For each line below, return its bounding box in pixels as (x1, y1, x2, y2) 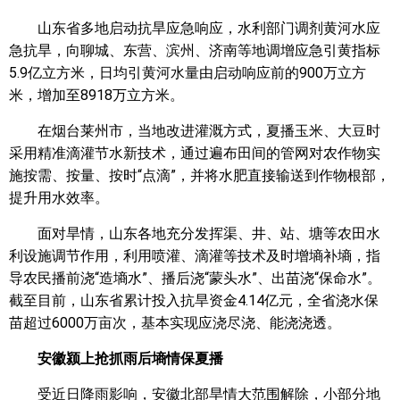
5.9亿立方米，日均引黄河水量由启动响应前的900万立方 (9, 64, 366, 81)
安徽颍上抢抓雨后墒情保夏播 (37, 350, 223, 367)
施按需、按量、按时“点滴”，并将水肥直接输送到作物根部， (9, 167, 390, 184)
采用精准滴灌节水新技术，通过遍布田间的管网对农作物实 (9, 145, 380, 162)
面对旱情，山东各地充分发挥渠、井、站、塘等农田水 (37, 225, 380, 242)
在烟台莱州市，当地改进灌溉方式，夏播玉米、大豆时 (37, 122, 380, 139)
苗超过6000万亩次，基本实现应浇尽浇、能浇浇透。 (9, 314, 341, 331)
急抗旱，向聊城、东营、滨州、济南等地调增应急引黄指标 (9, 42, 380, 59)
